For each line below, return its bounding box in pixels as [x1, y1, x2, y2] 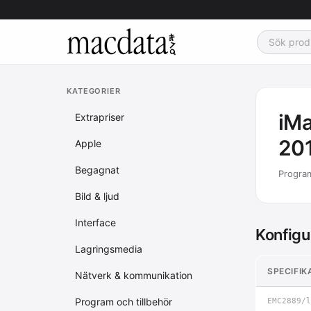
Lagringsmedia [75, 243, 142, 255]
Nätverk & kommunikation [75, 269, 192, 281]
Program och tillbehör [75, 296, 172, 308]
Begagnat [75, 164, 119, 176]
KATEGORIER [67, 86, 121, 96]
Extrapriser [75, 111, 124, 123]
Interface [75, 217, 116, 228]
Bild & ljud [75, 190, 119, 202]
